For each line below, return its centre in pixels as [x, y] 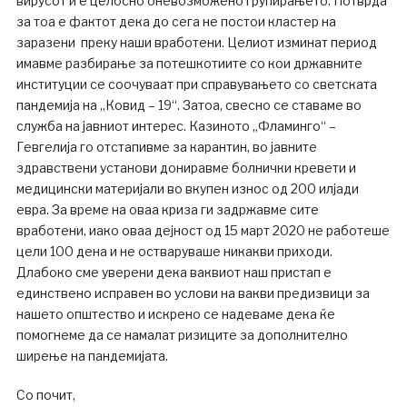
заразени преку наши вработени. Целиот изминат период [196, 42]
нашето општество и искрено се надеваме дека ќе [175, 313]
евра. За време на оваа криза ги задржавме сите [167, 209]
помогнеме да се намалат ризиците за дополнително [182, 334]
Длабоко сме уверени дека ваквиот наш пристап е [174, 272]
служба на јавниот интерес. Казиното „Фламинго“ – [176, 125]
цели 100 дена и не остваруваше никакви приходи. [174, 251]
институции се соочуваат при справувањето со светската [196, 84]
